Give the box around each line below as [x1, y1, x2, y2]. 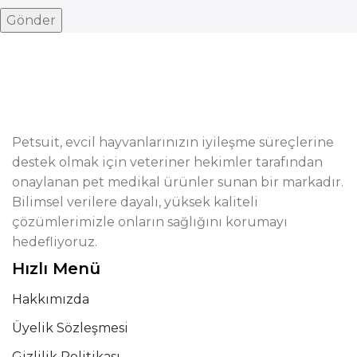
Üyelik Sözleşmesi [12, 320, 128, 336]
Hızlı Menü [12, 259, 100, 279]
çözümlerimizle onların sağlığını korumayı [12, 214, 288, 230]
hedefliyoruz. [12, 234, 97, 250]
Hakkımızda [12, 292, 89, 308]
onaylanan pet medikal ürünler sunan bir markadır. [12, 175, 343, 190]
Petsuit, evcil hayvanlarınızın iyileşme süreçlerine [12, 135, 334, 151]
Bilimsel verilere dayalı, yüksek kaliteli [12, 194, 258, 210]
